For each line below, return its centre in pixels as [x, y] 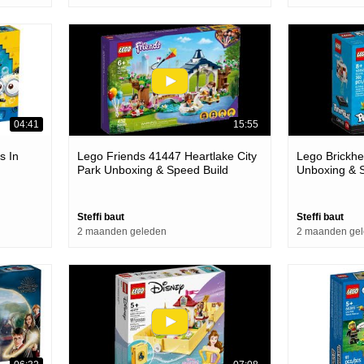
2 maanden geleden [122, 232]
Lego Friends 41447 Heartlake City [167, 156]
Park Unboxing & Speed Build [153, 170]
